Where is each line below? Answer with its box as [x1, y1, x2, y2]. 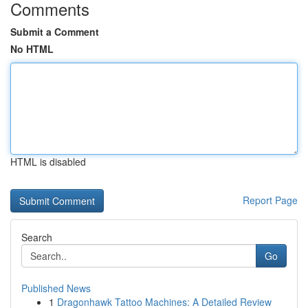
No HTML [10, 42, 54, 56]
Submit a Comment [10, 25, 99, 38]
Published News [21, 281, 91, 295]
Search [21, 230, 52, 244]
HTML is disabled [10, 155, 86, 168]
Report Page [243, 193, 298, 207]
